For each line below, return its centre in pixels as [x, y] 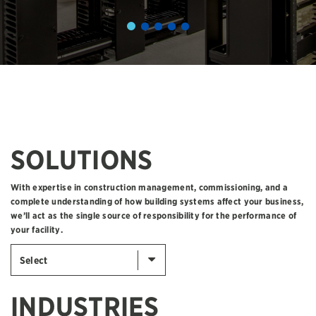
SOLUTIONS [82, 160]
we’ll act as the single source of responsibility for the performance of [154, 215]
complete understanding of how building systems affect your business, [157, 201]
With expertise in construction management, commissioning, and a [150, 187]
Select [34, 260]
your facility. [37, 230]
